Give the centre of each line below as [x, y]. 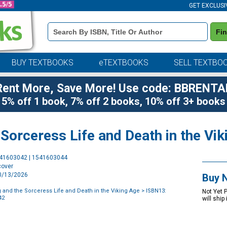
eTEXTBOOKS [123, 63]
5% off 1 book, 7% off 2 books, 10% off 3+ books [113, 101]
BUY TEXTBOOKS [42, 63]
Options [178, 164]
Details [57, 32]
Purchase [181, 157]
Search [57, 40]
